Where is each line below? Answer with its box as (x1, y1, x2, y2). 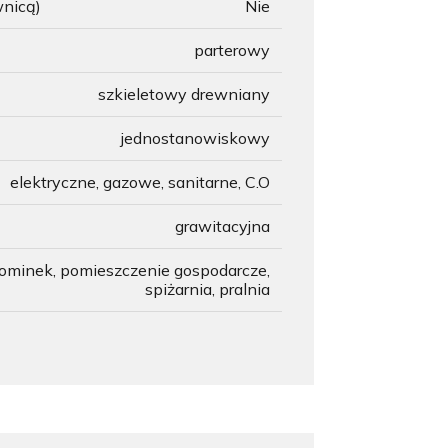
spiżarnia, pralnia (145, 279, 270, 299)
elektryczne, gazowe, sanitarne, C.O (10, 172, 270, 192)
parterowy (194, 40, 270, 60)
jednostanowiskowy (121, 128, 270, 148)
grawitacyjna (175, 216, 270, 236)
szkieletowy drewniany (98, 84, 270, 104)
